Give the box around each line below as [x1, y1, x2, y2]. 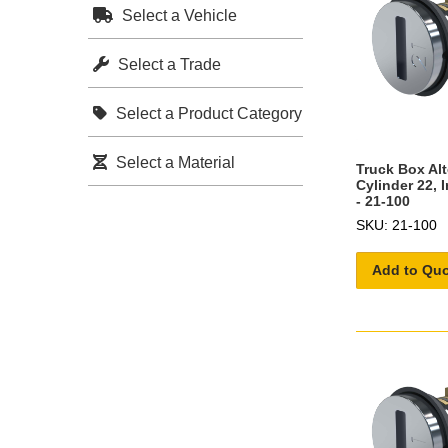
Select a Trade [114, 55, 221, 73]
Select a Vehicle [118, 6, 237, 24]
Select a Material [112, 153, 235, 171]
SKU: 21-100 [356, 216, 437, 233]
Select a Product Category [112, 104, 302, 122]
